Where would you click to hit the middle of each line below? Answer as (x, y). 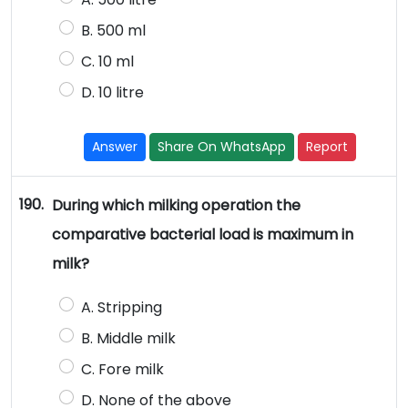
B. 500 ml (113, 31)
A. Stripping (121, 308)
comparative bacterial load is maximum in (202, 235)
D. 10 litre (112, 93)
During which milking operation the (176, 206)
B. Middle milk (128, 339)
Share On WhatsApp (222, 147)
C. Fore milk (122, 370)
